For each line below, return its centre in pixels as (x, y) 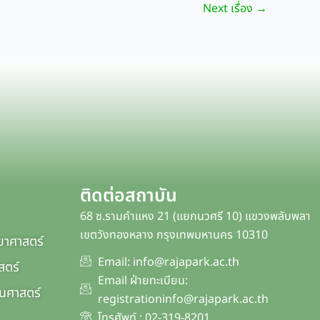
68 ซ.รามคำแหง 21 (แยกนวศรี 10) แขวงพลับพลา (195, 216)
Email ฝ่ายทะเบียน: (143, 281)
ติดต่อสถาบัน (129, 196)
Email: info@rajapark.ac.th (169, 262)
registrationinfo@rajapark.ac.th (183, 299)
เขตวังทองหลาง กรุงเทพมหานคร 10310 (174, 235)
